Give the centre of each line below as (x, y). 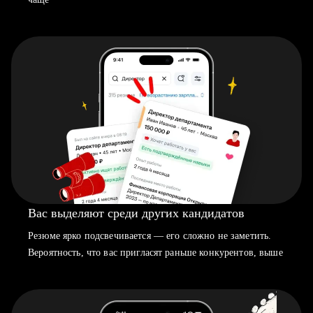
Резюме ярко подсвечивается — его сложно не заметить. (150, 236)
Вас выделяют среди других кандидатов (136, 213)
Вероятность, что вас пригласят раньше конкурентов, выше (155, 253)
